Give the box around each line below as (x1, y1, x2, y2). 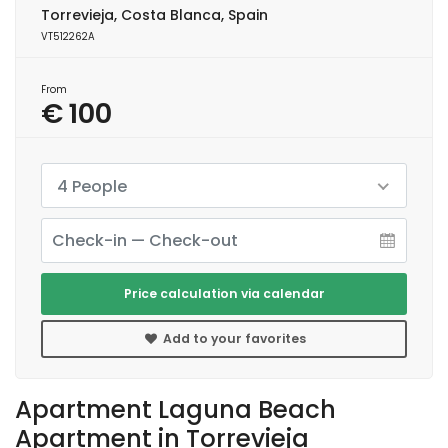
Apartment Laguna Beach (15, 392, 336, 428)
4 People (57, 175, 127, 199)
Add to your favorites (159, 330, 306, 348)
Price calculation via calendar (123, 285, 325, 303)
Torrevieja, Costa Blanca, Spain (41, 5, 268, 26)
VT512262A (41, 30, 95, 44)
